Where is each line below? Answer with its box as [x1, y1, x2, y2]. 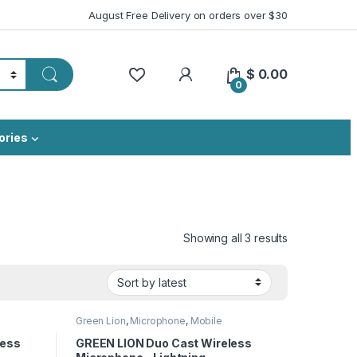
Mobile [190, 315, 222, 328]
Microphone [130, 315, 186, 328]
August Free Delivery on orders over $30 [88, 8, 288, 22]
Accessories [75, 324, 134, 337]
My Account [194, 65, 271, 81]
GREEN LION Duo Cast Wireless [75, 335, 253, 350]
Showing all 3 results [182, 230, 288, 245]
